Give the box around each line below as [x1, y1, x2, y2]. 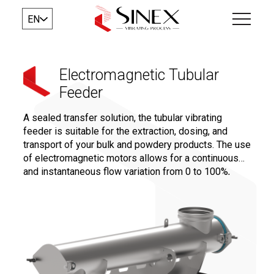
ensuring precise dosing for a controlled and [23, 179, 212, 191]
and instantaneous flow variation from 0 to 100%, [23, 166, 230, 177]
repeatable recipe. [23, 193, 100, 204]
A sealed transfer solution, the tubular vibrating [23, 112, 222, 124]
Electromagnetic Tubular [59, 66, 219, 84]
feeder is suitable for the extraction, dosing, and [23, 125, 228, 137]
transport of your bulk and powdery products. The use [23, 139, 251, 150]
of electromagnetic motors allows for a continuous [23, 152, 239, 164]
